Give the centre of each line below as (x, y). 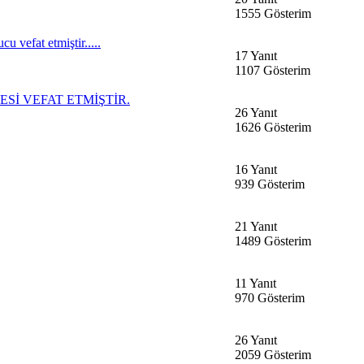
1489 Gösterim (273, 240)
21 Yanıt (256, 226)
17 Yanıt (256, 55)
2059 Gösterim (273, 354)
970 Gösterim (270, 297)
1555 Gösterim (273, 13)
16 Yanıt (256, 169)
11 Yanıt (256, 283)
